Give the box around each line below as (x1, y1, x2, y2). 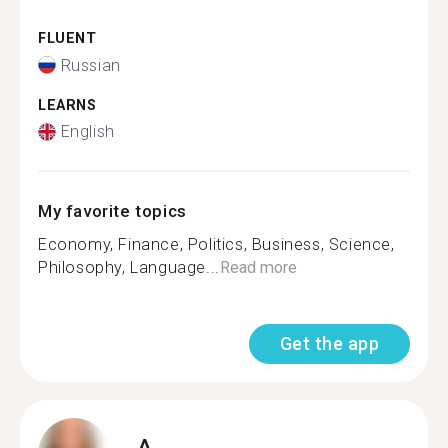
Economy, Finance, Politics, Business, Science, (38, 235, 395, 254)
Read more (219, 258, 297, 277)
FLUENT (38, 30, 97, 47)
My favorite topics (38, 201, 187, 221)
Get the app (279, 333, 379, 354)
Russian (60, 55, 121, 75)
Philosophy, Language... (38, 258, 220, 277)
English (60, 122, 115, 141)
